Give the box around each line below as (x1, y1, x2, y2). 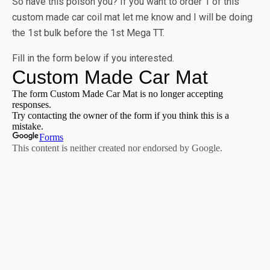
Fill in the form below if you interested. (12, 52, 174, 64)
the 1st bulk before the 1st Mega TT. (12, 27, 165, 39)
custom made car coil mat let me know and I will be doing (12, 11, 253, 23)
